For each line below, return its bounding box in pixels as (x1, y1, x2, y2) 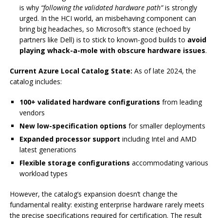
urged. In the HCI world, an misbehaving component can (19, 14, 196, 23)
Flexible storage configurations (19, 158, 130, 168)
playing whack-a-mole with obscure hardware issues (19, 46, 205, 55)
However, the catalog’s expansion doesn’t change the (10, 189, 178, 199)
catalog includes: (10, 77, 62, 87)
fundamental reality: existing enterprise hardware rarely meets (10, 200, 204, 210)
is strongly (163, 3, 197, 13)
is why (19, 3, 41, 13)
